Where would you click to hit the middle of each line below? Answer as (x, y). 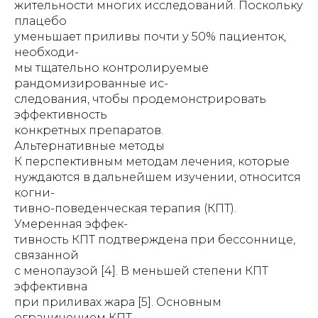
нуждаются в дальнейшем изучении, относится (158, 177)
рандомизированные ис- (91, 83)
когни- (34, 193)
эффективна (51, 286)
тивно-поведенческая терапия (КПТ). (125, 208)
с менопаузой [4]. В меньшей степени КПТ (141, 271)
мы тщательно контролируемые (111, 68)
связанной (46, 255)
